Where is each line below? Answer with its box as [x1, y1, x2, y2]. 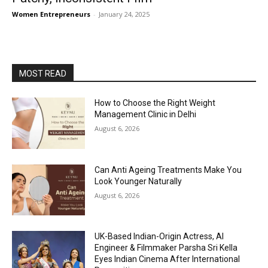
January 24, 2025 [99, 10, 150, 19]
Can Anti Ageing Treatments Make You [95, 165, 242, 175]
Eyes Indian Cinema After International [95, 254, 240, 264]
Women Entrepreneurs [12, 10, 90, 19]
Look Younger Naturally [95, 176, 182, 186]
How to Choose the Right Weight [95, 98, 216, 108]
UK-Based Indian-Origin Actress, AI [95, 232, 224, 242]
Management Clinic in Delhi [95, 109, 197, 119]
